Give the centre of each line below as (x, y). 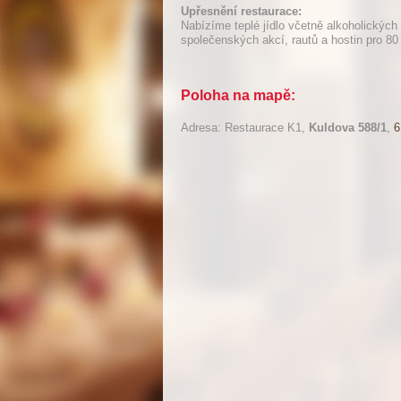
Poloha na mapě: (238, 95)
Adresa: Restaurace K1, (245, 128)
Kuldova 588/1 (348, 128)
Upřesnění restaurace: (241, 11)
